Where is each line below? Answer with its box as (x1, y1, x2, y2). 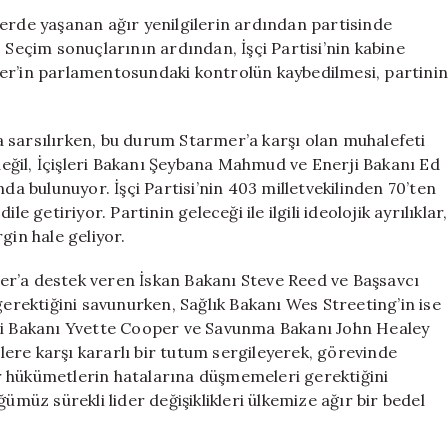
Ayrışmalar (342, 53, 414, 71)
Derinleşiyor (342, 74, 428, 92)
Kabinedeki (342, 32, 417, 50)
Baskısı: (342, 11, 393, 29)
